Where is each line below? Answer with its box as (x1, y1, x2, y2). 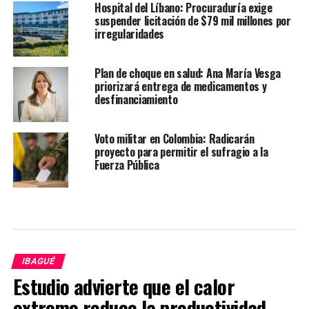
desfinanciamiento (94, 91, 178, 108)
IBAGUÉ (20, 256, 56, 267)
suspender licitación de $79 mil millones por (94, 12, 291, 30)
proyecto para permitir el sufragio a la (94, 143, 268, 161)
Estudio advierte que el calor (12, 272, 235, 301)
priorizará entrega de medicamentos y (94, 78, 267, 95)
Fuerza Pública (94, 157, 159, 174)
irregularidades (94, 26, 165, 43)
